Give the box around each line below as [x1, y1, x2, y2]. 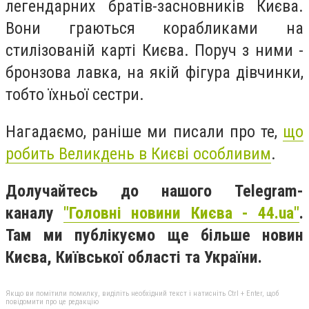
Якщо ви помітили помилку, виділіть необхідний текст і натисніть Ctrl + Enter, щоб [6, 289, 279, 299]
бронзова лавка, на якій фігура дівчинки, [6, 63, 303, 83]
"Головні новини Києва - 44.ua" [63, 203, 300, 223]
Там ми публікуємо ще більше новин [6, 225, 303, 245]
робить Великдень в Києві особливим [6, 143, 271, 163]
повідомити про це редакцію [6, 297, 99, 307]
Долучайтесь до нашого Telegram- [6, 181, 303, 201]
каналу [6, 203, 64, 223]
